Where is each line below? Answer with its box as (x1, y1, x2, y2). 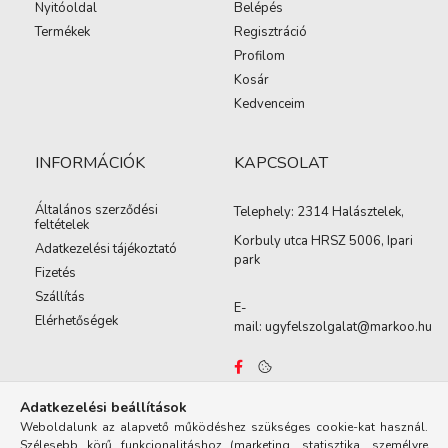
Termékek (35, 23, 90, 41)
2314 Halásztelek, (297, 203, 404, 221)
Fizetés (35, 264, 76, 282)
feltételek (35, 216, 89, 234)
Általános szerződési (35, 201, 158, 219)
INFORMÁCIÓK (35, 152, 145, 174)
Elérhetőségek (35, 312, 118, 330)
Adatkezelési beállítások (20, 398, 187, 417)
